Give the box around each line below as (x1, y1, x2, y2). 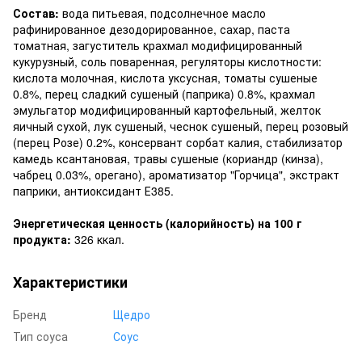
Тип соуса (13, 327, 68, 344)
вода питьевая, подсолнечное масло (59, 4, 266, 21)
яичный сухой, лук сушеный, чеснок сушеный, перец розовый (13, 117, 348, 134)
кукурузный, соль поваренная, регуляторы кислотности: (13, 53, 322, 69)
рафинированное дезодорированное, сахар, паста (13, 20, 290, 37)
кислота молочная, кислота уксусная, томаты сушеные (13, 69, 318, 86)
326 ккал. (74, 230, 124, 247)
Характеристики (13, 271, 128, 293)
